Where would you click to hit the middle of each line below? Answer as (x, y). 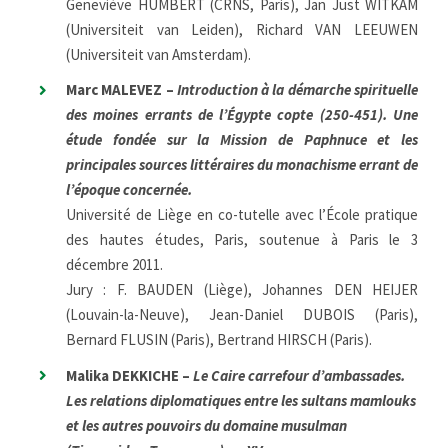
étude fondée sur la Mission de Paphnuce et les (242, 140)
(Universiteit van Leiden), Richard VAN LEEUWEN (242, 29)
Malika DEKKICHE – (129, 375)
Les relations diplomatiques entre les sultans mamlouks (241, 400)
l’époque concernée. (129, 190)
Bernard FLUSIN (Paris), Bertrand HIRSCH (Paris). (219, 340)
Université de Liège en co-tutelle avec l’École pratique (242, 215)
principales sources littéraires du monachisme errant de (242, 165)
